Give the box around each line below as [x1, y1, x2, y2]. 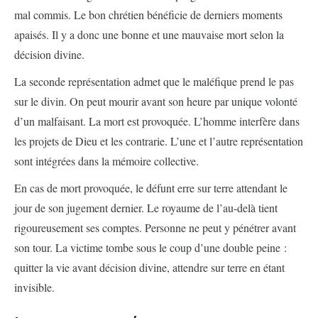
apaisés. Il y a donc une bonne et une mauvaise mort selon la [14, 27, 284, 43]
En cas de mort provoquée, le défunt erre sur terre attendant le [14, 180, 287, 196]
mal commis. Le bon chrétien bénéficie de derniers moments [14, 7, 283, 23]
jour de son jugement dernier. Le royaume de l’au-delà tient [14, 200, 278, 216]
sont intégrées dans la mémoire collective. [14, 153, 199, 169]
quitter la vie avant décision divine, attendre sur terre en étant [14, 260, 285, 275]
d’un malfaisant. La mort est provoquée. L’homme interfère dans [14, 114, 300, 129]
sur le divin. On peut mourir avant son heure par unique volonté [14, 94, 297, 109]
